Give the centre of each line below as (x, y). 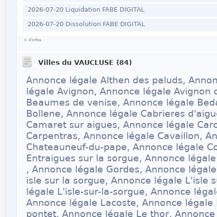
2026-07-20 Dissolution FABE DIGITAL (86, 24)
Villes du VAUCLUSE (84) (84, 62)
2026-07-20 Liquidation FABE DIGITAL (86, 9)
